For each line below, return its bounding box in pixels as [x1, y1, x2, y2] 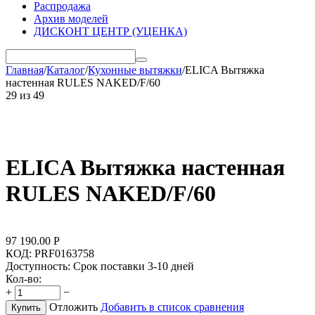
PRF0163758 [34, 247, 94, 259]
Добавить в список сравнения [101, 300, 244, 313]
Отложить [49, 300, 98, 313]
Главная [6, 64, 44, 76]
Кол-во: [6, 272, 41, 285]
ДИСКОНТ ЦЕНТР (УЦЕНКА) [34, 25, 187, 37]
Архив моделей [34, 13, 108, 25]
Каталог [46, 64, 85, 76]
